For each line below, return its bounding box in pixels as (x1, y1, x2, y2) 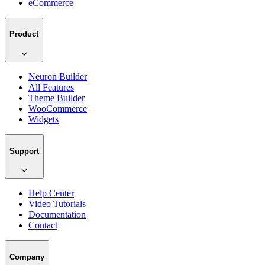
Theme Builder (28, 93, 85, 104)
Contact (28, 220, 57, 231)
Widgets (28, 114, 59, 125)
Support (9, 146, 39, 156)
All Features (28, 82, 74, 93)
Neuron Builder (28, 72, 87, 82)
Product (9, 30, 38, 39)
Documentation (28, 209, 86, 220)
